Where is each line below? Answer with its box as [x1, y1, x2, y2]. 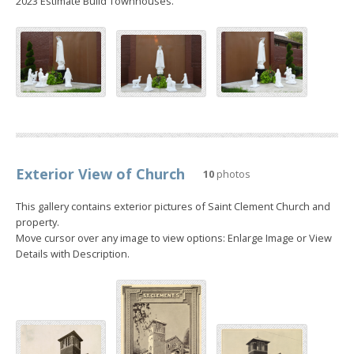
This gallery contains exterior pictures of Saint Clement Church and [16, 198, 330, 213]
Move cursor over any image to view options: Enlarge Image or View [16, 230, 332, 245]
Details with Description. [16, 246, 130, 261]
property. [16, 214, 59, 229]
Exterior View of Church [16, 164, 185, 183]
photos [214, 166, 250, 181]
